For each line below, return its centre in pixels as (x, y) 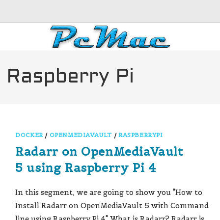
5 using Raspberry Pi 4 (86, 168)
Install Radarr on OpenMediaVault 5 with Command (112, 206)
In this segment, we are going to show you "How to (109, 192)
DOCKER (29, 135)
